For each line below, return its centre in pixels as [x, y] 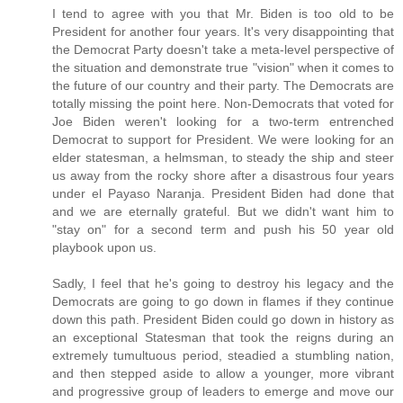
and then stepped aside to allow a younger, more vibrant [223, 373]
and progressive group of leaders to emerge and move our [223, 391]
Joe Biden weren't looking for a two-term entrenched [223, 121]
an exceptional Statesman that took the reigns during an [223, 337]
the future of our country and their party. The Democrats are [223, 85]
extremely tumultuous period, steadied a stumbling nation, [223, 355]
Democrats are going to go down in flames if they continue [223, 301]
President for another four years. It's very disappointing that [223, 31]
